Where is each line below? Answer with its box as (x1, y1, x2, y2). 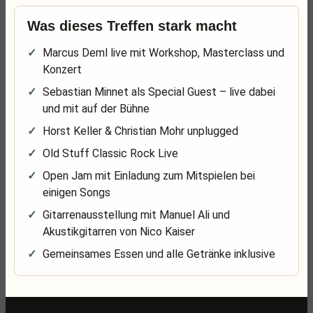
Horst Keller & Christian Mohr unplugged (43, 124, 238, 138)
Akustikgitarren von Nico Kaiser (43, 225, 195, 238)
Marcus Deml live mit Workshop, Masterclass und (43, 46, 284, 59)
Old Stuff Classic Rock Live (43, 147, 178, 160)
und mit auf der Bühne (43, 102, 150, 115)
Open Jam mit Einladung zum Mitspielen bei (43, 169, 255, 182)
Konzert (43, 63, 82, 76)
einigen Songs (43, 186, 110, 199)
